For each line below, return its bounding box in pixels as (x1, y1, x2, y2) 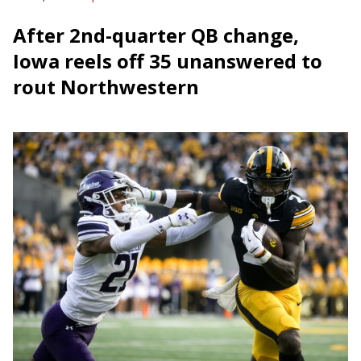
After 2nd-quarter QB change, (13, 22, 299, 48)
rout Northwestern (13, 73, 199, 100)
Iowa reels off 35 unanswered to (13, 48, 322, 74)
